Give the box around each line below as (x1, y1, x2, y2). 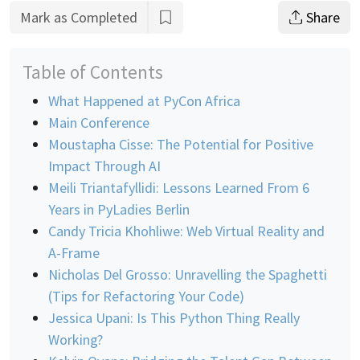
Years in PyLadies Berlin (48, 199, 190, 219)
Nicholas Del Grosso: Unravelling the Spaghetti (48, 264, 327, 284)
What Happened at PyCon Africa (48, 91, 240, 110)
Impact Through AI (48, 156, 161, 175)
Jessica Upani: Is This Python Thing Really (48, 308, 300, 327)
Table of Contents (22, 59, 163, 84)
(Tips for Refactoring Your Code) (48, 286, 244, 305)
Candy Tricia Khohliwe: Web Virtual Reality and (48, 221, 325, 240)
